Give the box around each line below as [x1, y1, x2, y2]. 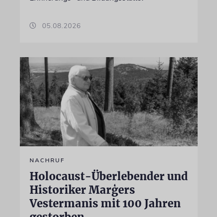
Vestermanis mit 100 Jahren [29, 196, 181, 210]
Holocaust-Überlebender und [29, 169, 188, 183]
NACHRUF [29, 156, 65, 164]
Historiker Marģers [29, 183, 135, 197]
